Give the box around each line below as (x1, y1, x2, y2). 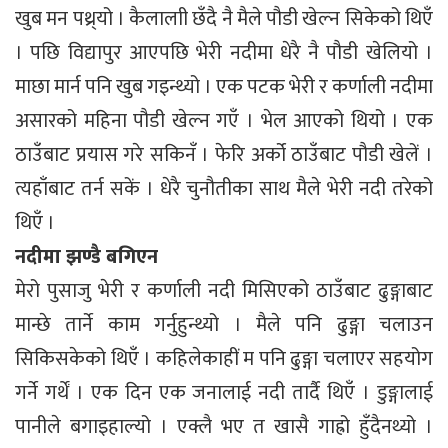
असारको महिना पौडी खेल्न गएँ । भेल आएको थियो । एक (15, 103, 433, 138)
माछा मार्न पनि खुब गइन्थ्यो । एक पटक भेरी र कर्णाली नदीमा (15, 69, 433, 104)
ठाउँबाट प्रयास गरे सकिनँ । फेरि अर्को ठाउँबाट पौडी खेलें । (15, 137, 433, 172)
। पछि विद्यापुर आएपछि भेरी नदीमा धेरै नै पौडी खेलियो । (15, 35, 433, 70)
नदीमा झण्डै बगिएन (15, 239, 158, 274)
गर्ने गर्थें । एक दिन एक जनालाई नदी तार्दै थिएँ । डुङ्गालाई (15, 375, 433, 410)
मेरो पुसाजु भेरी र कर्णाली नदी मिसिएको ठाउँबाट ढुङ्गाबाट (15, 273, 433, 308)
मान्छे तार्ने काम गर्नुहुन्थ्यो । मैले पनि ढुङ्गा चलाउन (15, 307, 433, 342)
